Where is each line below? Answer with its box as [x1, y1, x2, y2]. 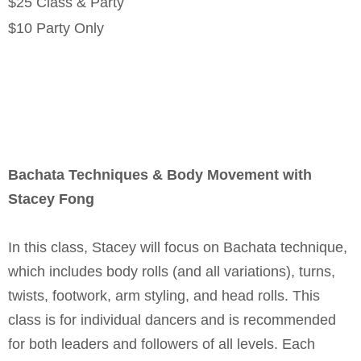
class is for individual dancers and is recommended [8, 311, 336, 328]
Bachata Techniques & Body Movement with [8, 166, 312, 183]
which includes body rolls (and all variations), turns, [8, 263, 335, 280]
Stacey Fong [8, 190, 94, 207]
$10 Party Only [8, 19, 104, 36]
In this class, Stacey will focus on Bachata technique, [8, 239, 347, 255]
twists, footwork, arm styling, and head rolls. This [8, 287, 320, 304]
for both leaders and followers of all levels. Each [8, 335, 315, 352]
